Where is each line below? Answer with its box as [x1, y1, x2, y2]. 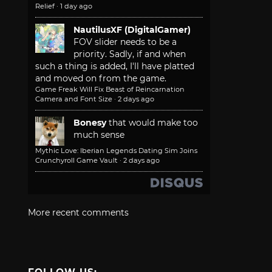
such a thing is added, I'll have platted [35, 61, 194, 72]
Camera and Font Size [35, 95, 112, 104]
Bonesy [73, 117, 106, 129]
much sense [73, 129, 124, 141]
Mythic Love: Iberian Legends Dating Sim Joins [35, 146, 197, 155]
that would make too [109, 117, 198, 129]
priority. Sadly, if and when [73, 49, 186, 60]
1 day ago [60, 2, 92, 11]
